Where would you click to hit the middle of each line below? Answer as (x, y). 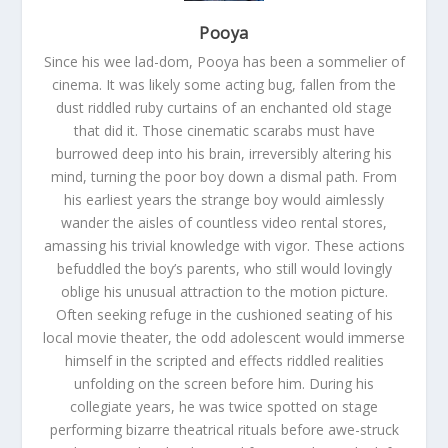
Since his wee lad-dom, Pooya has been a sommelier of (224, 61)
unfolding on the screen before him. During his (224, 383)
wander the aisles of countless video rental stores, (224, 222)
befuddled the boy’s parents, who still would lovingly (224, 268)
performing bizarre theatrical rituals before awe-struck (224, 429)
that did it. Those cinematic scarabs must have (224, 130)
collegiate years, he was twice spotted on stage (224, 406)
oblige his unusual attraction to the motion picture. (224, 291)
